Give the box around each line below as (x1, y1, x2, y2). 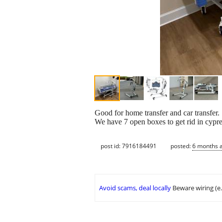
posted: (170, 141, 192, 150)
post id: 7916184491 (101, 141, 157, 150)
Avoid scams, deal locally (99, 183, 171, 193)
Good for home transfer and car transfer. (95, 109, 220, 117)
